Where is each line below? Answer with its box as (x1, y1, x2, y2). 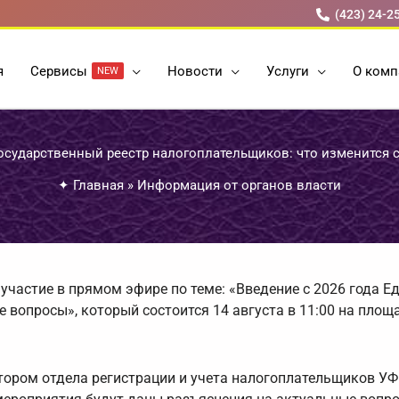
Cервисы (30, 62, 87, 79)
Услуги (266, 62, 309, 79)
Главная (73, 177, 124, 194)
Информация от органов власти (137, 177, 341, 194)
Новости (167, 62, 223, 79)
